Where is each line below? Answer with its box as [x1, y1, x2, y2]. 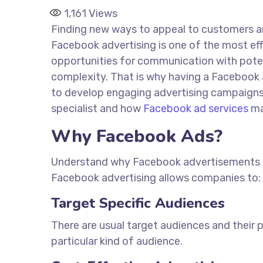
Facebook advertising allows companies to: [51, 171, 261, 184]
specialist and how [51, 102, 143, 115]
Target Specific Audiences [51, 194, 225, 213]
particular [51, 235, 100, 248]
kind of [100, 235, 134, 248]
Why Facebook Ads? [51, 124, 222, 149]
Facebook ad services [143, 102, 248, 115]
